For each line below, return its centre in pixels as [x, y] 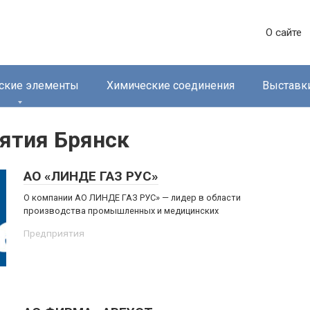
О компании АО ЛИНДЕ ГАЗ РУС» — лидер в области [132, 198]
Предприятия [54, 233]
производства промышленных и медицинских [121, 211]
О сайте [284, 33]
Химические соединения [171, 85]
